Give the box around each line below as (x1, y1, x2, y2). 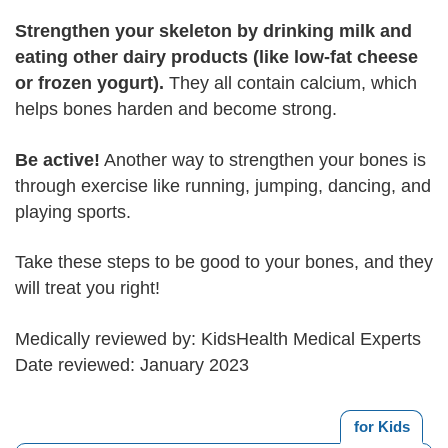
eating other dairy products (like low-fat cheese (15, 47, 418, 67)
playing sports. (15, 201, 131, 222)
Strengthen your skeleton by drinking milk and (15, 21, 412, 41)
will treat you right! (15, 278, 160, 298)
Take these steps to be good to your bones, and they (15, 252, 433, 272)
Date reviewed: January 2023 (15, 354, 249, 375)
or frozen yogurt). (15, 73, 164, 93)
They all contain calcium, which (164, 73, 417, 93)
